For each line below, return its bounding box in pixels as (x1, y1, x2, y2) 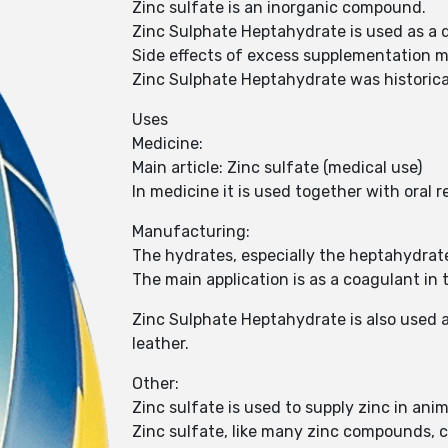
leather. (132, 334, 189, 353)
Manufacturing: (132, 222, 250, 241)
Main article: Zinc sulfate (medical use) (132, 158, 422, 177)
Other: (132, 374, 179, 393)
